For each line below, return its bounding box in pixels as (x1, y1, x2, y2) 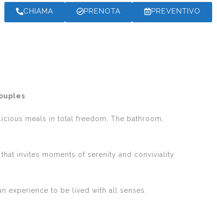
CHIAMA (23, 7, 53, 15)
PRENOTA (84, 7, 121, 15)
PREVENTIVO (151, 7, 201, 15)
